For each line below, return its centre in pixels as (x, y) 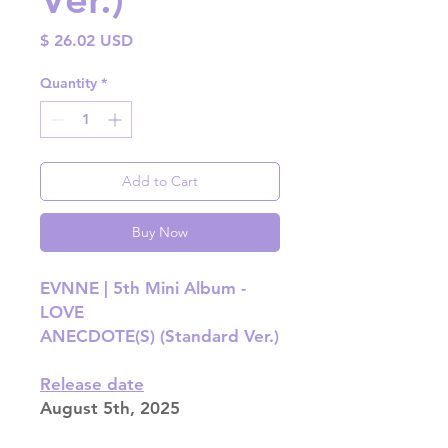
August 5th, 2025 (110, 408)
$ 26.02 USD (86, 41)
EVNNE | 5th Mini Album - (143, 288)
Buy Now (160, 232)
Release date (92, 384)
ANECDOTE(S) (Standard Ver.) (159, 336)
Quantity (68, 83)
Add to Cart (160, 181)
